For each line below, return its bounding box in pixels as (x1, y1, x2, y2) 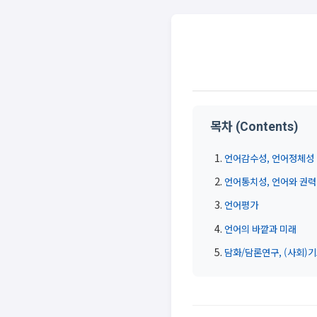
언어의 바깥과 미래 (224, 221, 296, 236)
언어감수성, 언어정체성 (224, 151, 314, 165)
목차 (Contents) (210, 120, 298, 134)
